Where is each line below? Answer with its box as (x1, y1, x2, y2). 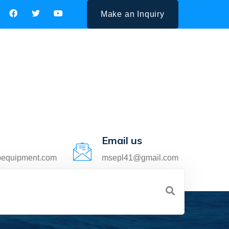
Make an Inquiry (100, 10, 165, 18)
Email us (102, 133, 142, 147)
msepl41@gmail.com (102, 153, 178, 162)
